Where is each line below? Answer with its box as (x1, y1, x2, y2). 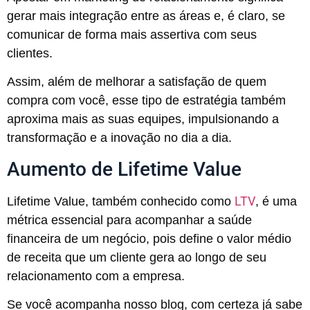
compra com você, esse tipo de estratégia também (7, 93, 286, 108)
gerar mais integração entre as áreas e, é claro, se (7, 9, 285, 24)
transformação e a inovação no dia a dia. (7, 131, 232, 145)
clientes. (7, 46, 53, 61)
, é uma (255, 194, 297, 208)
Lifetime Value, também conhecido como (7, 194, 235, 208)
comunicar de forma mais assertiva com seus (7, 28, 257, 42)
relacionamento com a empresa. (7, 268, 188, 283)
